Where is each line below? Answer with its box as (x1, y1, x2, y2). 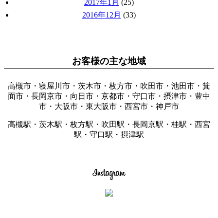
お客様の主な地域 (72, 56, 146, 67)
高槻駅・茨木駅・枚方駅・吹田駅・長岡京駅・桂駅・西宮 (8, 120, 210, 129)
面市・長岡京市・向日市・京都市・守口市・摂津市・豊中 (8, 92, 210, 101)
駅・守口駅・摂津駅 (74, 130, 144, 139)
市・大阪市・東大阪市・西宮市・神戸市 (39, 102, 179, 111)
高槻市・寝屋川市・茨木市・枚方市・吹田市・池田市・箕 (8, 82, 210, 91)
